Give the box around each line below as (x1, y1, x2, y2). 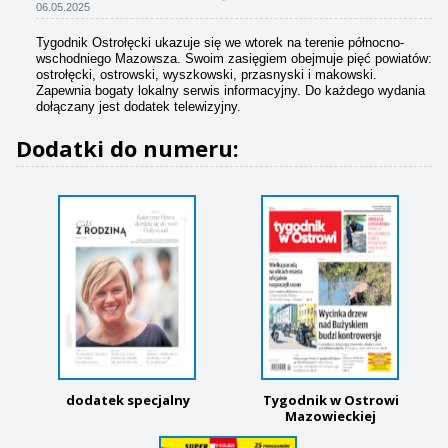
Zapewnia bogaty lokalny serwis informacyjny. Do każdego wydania (36, 82, 425, 98)
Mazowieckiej (285, 406, 376, 425)
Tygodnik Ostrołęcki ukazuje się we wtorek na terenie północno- (36, 34, 404, 50)
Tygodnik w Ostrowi (262, 390, 399, 409)
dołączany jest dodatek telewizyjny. (36, 98, 241, 114)
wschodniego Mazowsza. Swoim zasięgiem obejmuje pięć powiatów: (36, 50, 432, 66)
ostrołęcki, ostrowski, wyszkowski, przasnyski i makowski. (36, 66, 377, 82)
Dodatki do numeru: (16, 132, 239, 163)
